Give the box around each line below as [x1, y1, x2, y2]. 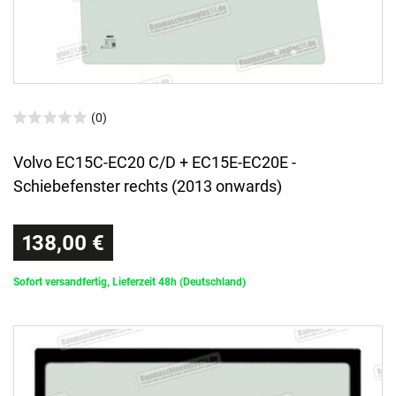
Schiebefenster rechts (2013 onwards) [13, 177, 282, 196]
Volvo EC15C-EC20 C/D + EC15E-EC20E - [13, 153, 296, 172]
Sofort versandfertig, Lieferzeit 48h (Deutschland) [13, 276, 246, 289]
